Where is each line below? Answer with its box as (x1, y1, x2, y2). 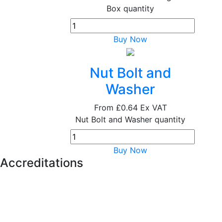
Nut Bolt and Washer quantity (75, 114, 186, 124)
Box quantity (107, 3, 155, 13)
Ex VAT (140, 103, 167, 112)
